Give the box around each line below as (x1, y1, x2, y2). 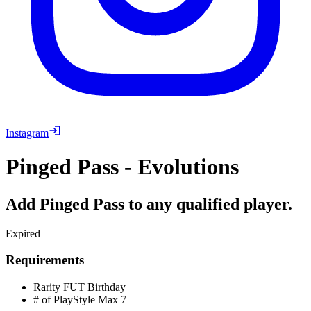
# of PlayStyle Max (33, 294, 118, 306)
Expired (6, 227, 40, 239)
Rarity (33, 281, 60, 294)
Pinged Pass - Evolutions (6, 154, 239, 180)
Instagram (6, 126, 49, 139)
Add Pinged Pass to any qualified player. (6, 194, 292, 213)
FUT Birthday (60, 281, 126, 294)
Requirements (6, 253, 84, 268)
